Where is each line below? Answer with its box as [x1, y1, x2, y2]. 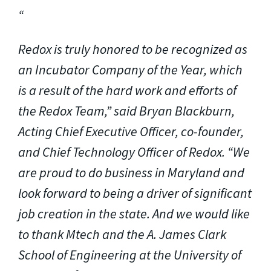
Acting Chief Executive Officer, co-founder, [18, 122, 244, 140]
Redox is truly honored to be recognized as [18, 40, 247, 57]
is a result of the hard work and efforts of [18, 81, 237, 99]
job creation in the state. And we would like [18, 204, 250, 222]
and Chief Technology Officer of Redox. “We [18, 143, 250, 160]
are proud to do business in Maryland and [18, 163, 244, 181]
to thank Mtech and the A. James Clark [18, 225, 226, 243]
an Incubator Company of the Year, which [18, 60, 243, 78]
